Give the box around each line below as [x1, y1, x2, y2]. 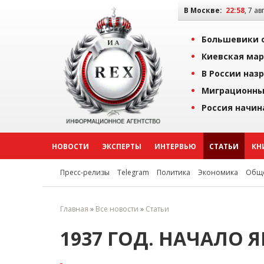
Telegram [117, 167, 149, 177]
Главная [60, 204, 88, 214]
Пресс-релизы [60, 167, 110, 177]
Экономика [198, 167, 238, 177]
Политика [157, 167, 190, 177]
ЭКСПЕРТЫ [102, 141, 141, 151]
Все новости [95, 204, 138, 214]
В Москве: [184, 5, 222, 15]
